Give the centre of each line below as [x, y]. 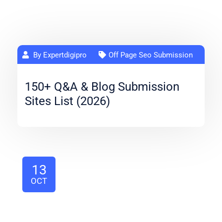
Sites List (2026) [67, 101]
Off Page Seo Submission [151, 55]
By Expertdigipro [59, 55]
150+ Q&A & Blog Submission [102, 87]
